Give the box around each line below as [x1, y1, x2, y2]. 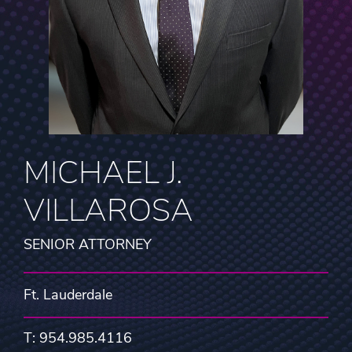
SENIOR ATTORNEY [24, 234, 152, 254]
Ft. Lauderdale [24, 284, 112, 304]
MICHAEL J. [24, 151, 182, 194]
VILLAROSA [24, 189, 193, 232]
